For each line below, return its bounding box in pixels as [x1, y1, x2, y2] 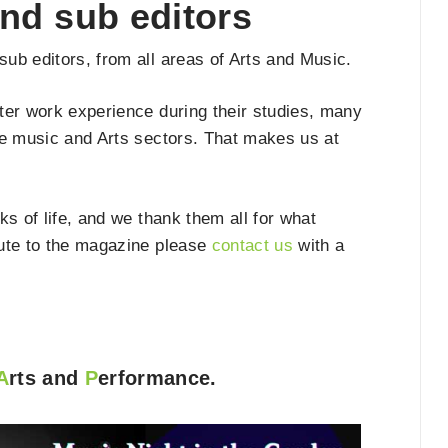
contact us [211, 235, 293, 255]
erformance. [98, 367, 217, 390]
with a [292, 235, 345, 255]
